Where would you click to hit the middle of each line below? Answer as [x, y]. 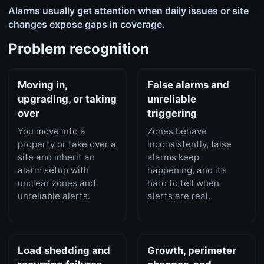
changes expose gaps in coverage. [86, 24]
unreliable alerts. [54, 196]
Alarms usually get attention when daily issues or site [128, 10]
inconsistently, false [190, 144]
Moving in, [42, 85]
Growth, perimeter [192, 250]
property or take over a [67, 144]
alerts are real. [179, 196]
